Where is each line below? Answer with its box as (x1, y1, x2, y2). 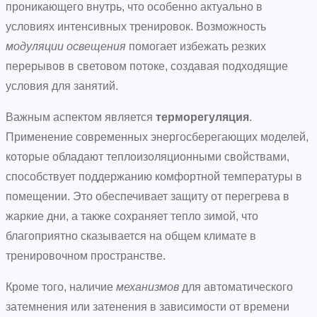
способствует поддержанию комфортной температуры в (6, 170, 302, 183)
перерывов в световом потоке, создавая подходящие (6, 59, 288, 72)
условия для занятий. (6, 79, 118, 92)
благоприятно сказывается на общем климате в (6, 229, 256, 242)
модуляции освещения (6, 40, 126, 52)
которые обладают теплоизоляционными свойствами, (6, 150, 289, 163)
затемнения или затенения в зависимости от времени (6, 300, 289, 313)
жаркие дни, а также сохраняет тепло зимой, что (6, 209, 258, 222)
